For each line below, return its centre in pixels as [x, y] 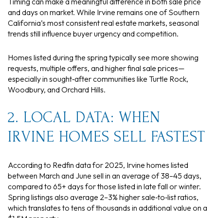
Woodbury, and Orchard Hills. [57, 89]
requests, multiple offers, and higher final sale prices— [96, 68]
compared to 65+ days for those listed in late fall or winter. [104, 187]
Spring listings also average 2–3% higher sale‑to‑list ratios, [103, 197]
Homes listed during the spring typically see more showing [103, 57]
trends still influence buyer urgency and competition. [93, 34]
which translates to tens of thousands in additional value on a [108, 208]
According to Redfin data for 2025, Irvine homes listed [98, 165]
